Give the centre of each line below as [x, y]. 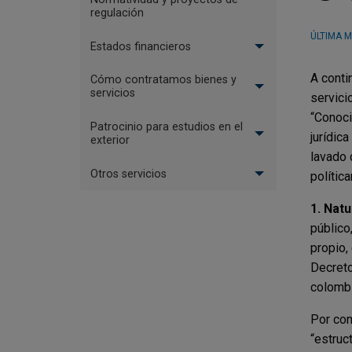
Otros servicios [128, 174]
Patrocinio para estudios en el [166, 126]
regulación [117, 13]
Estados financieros [140, 46]
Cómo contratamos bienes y [163, 80]
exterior [110, 140]
